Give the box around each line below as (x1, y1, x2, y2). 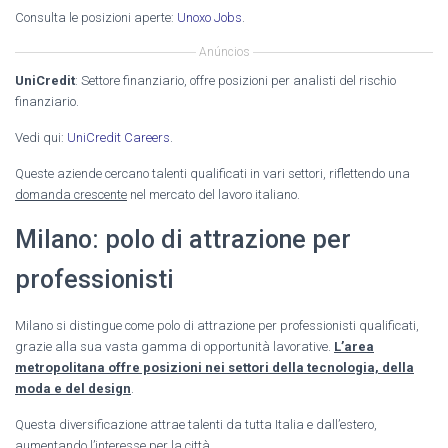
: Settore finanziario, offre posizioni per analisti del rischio (75, 72, 396, 88)
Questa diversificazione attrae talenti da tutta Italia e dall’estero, (15, 416, 377, 432)
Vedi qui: (15, 129, 67, 145)
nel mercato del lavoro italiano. (127, 186, 300, 202)
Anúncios (198, 44, 250, 59)
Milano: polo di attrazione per (15, 224, 351, 254)
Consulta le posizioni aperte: (15, 9, 177, 25)
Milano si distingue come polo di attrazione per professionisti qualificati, (15, 317, 419, 333)
